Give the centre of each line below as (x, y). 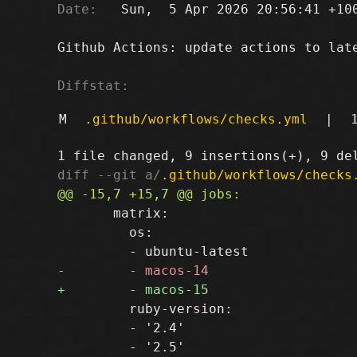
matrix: (113, 213)
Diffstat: (93, 85)
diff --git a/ (109, 175)
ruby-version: (145, 308)
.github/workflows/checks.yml (196, 119)
